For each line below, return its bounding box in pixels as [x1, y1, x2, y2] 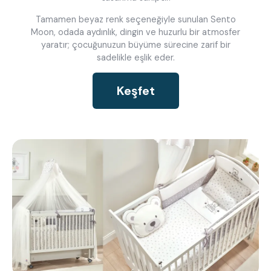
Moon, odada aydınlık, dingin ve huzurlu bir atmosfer [31, 26, 240, 38]
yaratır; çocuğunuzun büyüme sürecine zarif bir [41, 39, 230, 50]
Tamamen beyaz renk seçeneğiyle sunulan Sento [35, 13, 236, 25]
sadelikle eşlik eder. [96, 51, 175, 63]
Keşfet [116, 82, 155, 99]
